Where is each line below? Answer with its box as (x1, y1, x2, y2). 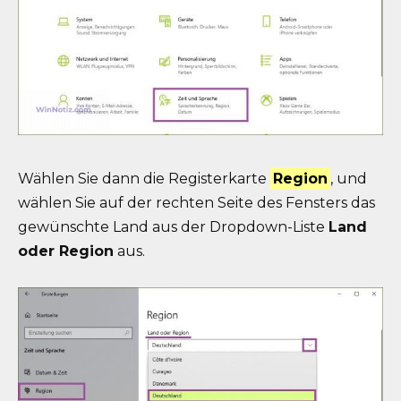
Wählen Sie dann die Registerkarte (18, 170, 270, 188)
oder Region (18, 243, 114, 260)
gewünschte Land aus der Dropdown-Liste (18, 218, 328, 236)
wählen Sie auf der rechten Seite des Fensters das (18, 194, 375, 212)
